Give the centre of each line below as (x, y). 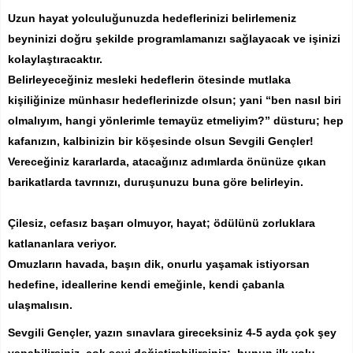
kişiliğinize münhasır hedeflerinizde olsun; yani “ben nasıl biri (175, 100)
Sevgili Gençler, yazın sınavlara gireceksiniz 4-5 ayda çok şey (172, 332)
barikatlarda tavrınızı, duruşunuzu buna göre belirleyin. (156, 182)
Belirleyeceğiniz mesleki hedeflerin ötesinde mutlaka (149, 79)
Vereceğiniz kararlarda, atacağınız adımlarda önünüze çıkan (167, 161)
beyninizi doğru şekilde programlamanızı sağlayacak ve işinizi (174, 38)
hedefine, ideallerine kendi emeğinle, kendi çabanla (146, 284)
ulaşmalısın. (40, 305)
